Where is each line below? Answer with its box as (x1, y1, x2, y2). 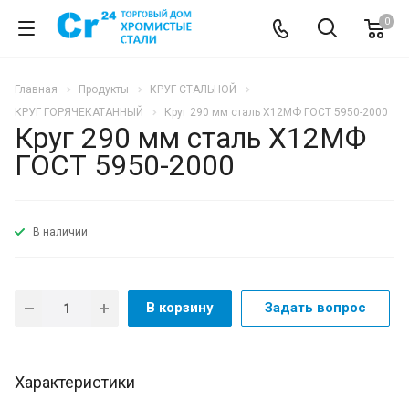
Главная (15, 83, 58, 96)
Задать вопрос (265, 299, 366, 316)
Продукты (79, 83, 129, 96)
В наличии (33, 225, 88, 238)
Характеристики (15, 372, 135, 392)
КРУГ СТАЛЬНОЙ (150, 83, 236, 96)
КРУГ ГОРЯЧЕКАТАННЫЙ (15, 105, 143, 119)
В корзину (146, 299, 214, 316)
